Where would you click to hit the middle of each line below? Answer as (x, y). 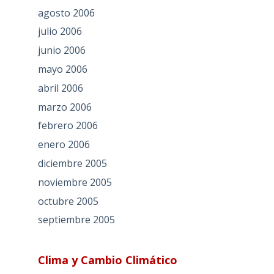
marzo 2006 (65, 107)
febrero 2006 (68, 126)
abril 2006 (60, 88)
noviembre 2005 (75, 182)
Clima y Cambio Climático (107, 260)
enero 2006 (64, 145)
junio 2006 (61, 50)
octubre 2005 (68, 201)
